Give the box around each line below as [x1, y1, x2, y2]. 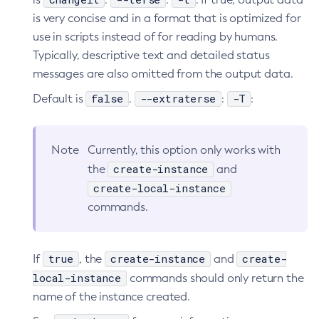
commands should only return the [127, 271, 304, 285]
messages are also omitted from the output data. [33, 67, 293, 80]
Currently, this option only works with [88, 143, 281, 157]
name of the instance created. [33, 290, 190, 303]
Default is [33, 92, 86, 105]
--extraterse [140, 91, 216, 105]
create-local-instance [93, 181, 226, 195]
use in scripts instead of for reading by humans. [33, 30, 278, 43]
